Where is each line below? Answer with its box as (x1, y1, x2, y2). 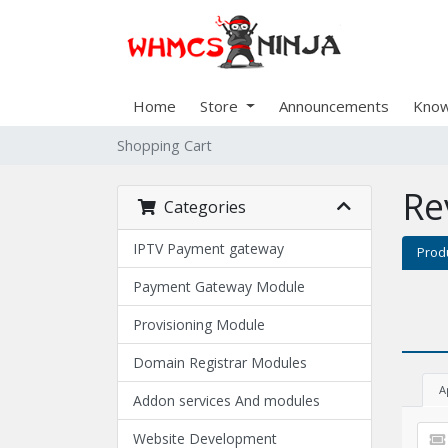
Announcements (278, 96, 389, 116)
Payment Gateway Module (133, 277, 305, 296)
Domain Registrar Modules (133, 353, 307, 372)
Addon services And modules (133, 391, 320, 410)
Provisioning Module (133, 315, 265, 334)
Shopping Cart (117, 136, 212, 155)
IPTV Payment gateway (133, 239, 284, 258)
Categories (156, 196, 246, 218)
